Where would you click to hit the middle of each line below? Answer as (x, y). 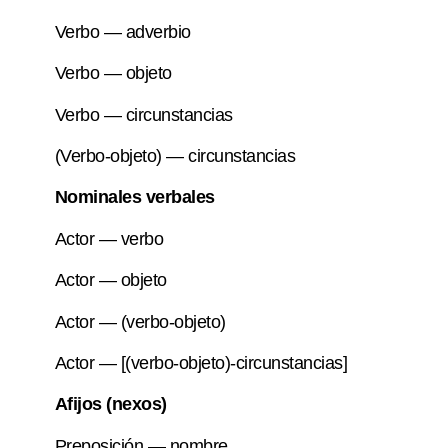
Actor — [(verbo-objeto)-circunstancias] (201, 362)
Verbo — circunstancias (143, 114)
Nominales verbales (134, 197)
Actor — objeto (110, 280)
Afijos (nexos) (110, 404)
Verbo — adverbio (122, 31)
